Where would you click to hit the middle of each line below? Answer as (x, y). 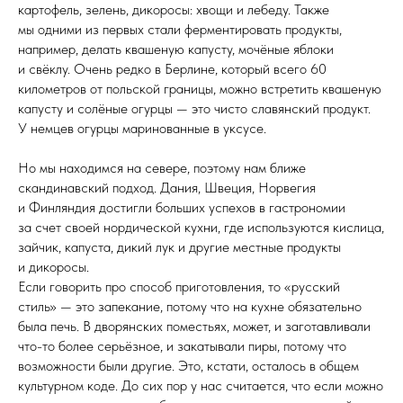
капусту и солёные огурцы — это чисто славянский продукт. (194, 108)
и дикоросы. (54, 266)
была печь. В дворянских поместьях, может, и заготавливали (194, 326)
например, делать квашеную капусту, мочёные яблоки (176, 49)
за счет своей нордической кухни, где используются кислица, (201, 227)
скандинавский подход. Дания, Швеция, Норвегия (167, 187)
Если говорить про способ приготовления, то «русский (179, 286)
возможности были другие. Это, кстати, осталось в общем (188, 365)
